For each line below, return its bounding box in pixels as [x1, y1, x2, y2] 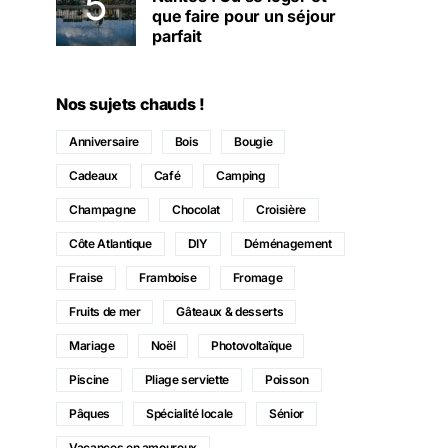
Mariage [69, 338, 115, 353]
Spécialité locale [145, 406, 233, 421]
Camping [216, 168, 266, 183]
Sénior [268, 406, 304, 421]
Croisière [256, 202, 306, 217]
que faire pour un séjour [152, 6, 337, 26]
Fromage [232, 270, 283, 285]
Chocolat [171, 202, 221, 217]
